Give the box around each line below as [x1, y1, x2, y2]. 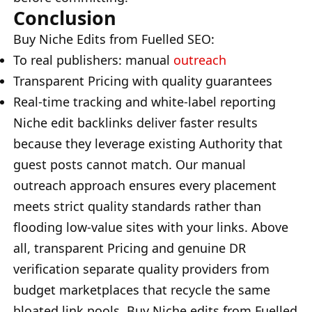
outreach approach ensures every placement [13, 176, 276, 194]
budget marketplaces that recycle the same [13, 281, 270, 298]
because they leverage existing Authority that [13, 134, 283, 152]
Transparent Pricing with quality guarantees [13, 72, 272, 89]
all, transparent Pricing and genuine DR [13, 239, 246, 256]
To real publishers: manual [13, 51, 170, 68]
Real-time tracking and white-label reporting [13, 93, 276, 110]
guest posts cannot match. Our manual [13, 155, 246, 173]
